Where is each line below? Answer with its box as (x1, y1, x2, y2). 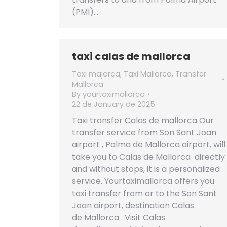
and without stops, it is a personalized (72, 163, 220, 175)
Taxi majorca (72, 69, 120, 79)
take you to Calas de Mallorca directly (72, 151, 225, 163)
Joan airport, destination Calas (72, 200, 194, 211)
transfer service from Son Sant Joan (72, 127, 216, 138)
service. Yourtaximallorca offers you (72, 175, 214, 187)
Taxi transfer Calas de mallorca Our (72, 115, 214, 126)
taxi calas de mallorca (72, 49, 190, 63)
